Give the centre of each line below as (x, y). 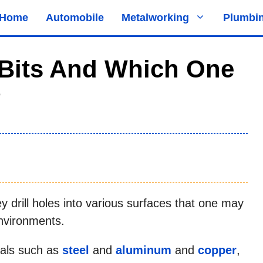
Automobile (75, 18)
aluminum (144, 250)
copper (217, 250)
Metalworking (155, 18)
